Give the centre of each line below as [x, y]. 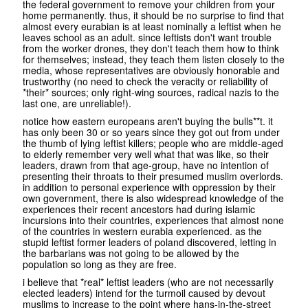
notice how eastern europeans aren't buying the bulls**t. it [148, 121]
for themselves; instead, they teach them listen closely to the [154, 59]
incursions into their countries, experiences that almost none [153, 220]
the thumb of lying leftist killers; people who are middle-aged [153, 143]
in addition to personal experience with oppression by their [149, 187]
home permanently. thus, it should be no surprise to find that [153, 15]
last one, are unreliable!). [77, 103]
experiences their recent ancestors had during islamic [139, 209]
